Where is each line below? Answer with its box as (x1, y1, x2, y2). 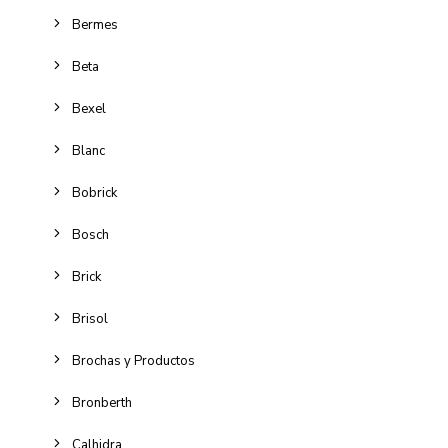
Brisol (72, 310, 108, 328)
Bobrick (72, 184, 117, 202)
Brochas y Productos (72, 352, 195, 370)
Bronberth (72, 394, 132, 412)
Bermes (72, 16, 118, 34)
